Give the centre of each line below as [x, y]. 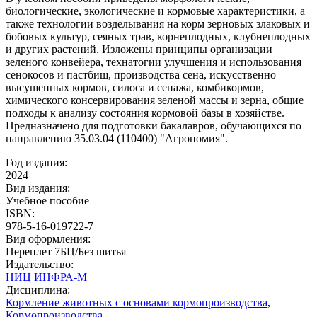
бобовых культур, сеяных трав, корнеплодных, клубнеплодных [158, 36]
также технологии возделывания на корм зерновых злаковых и [158, 23]
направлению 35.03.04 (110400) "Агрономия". [117, 138]
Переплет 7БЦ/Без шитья [66, 251]
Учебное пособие [47, 200]
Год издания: [36, 162]
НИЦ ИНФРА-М [46, 277]
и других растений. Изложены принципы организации [139, 49]
